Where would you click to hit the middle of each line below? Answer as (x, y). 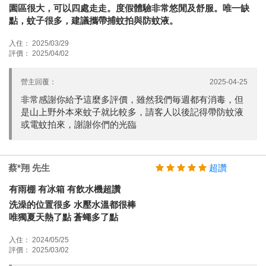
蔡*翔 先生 (29, 167)
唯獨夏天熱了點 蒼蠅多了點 (64, 217)
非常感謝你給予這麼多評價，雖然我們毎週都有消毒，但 (132, 99)
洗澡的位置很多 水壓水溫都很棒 (72, 204)
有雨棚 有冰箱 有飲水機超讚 (65, 189)
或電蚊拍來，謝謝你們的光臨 (79, 124)
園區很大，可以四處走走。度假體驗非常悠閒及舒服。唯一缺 (129, 8)
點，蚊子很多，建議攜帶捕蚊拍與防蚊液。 (94, 20)
